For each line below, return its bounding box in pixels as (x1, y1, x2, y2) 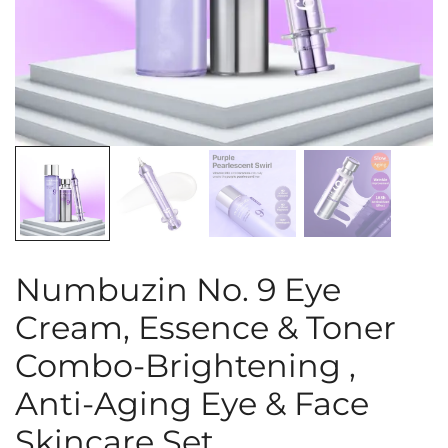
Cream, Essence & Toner (15, 308, 396, 347)
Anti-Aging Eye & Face (15, 384, 369, 423)
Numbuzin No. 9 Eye (15, 270, 341, 309)
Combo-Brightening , (15, 346, 356, 385)
